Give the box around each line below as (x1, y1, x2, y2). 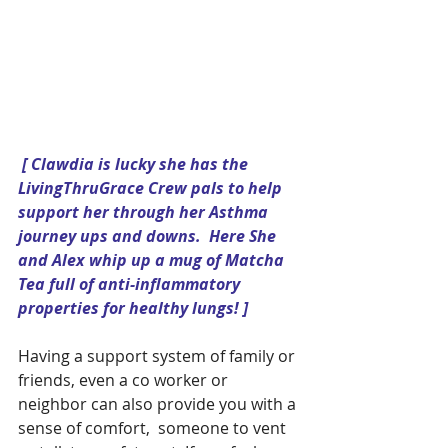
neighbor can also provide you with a (18, 393, 300, 416)
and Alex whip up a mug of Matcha (18, 249, 288, 272)
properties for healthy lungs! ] (18, 297, 248, 320)
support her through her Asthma (18, 201, 272, 224)
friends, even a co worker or (18, 369, 232, 392)
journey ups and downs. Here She (18, 225, 280, 248)
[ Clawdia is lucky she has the (22, 153, 252, 176)
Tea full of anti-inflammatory (18, 273, 244, 296)
